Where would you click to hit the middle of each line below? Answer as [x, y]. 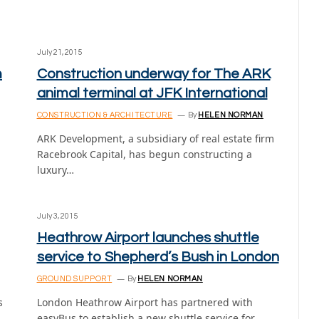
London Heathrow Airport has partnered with [145, 302]
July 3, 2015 [57, 216]
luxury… [55, 170]
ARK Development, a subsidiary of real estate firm [155, 138]
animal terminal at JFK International [152, 93]
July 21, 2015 [59, 52]
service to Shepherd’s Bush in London [158, 257]
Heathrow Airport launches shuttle [148, 238]
